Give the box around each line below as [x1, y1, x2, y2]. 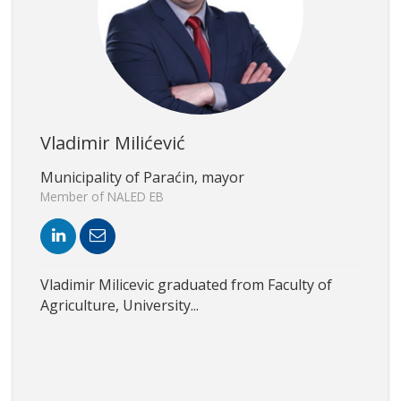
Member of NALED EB [40, 188, 164, 206]
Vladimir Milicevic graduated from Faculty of [40, 275, 332, 295]
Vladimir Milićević [40, 131, 185, 156]
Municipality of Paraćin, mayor [40, 167, 244, 188]
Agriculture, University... [40, 295, 199, 316]
